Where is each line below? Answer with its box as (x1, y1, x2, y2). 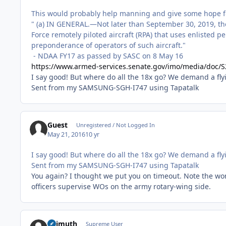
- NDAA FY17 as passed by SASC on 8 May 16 (31, 51, 183, 61)
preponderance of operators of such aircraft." (31, 40, 186, 50)
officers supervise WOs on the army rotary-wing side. (31, 181, 211, 191)
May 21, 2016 (47, 130, 86, 139)
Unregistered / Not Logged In (76, 121, 155, 129)
